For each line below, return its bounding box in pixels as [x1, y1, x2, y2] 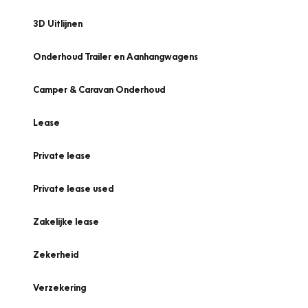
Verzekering [33, 282, 86, 293]
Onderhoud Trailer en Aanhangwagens [33, 51, 198, 62]
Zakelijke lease [33, 216, 99, 227]
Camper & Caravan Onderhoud [33, 84, 165, 95]
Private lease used [33, 183, 113, 194]
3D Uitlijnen [33, 18, 82, 29]
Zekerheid [33, 249, 78, 260]
